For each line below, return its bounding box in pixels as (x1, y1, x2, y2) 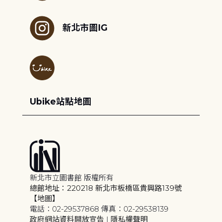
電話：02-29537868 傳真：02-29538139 (29, 204, 168, 214)
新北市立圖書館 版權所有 (29, 172, 113, 182)
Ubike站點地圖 (29, 96, 92, 107)
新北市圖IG (62, 22, 108, 33)
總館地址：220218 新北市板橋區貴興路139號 (29, 183, 182, 193)
